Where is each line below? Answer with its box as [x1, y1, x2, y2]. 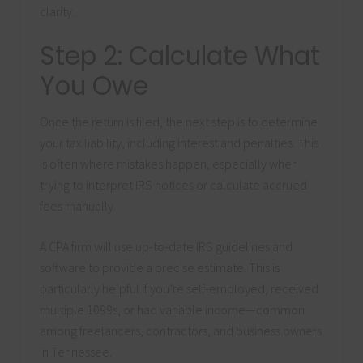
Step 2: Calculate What [40, 38, 320, 75]
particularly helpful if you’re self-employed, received [40, 280, 318, 297]
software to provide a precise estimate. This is [40, 259, 280, 276]
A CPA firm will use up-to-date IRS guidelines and [40, 238, 293, 255]
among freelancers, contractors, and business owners [40, 322, 322, 340]
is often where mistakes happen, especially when [40, 156, 298, 173]
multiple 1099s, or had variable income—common [40, 301, 305, 318]
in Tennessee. [40, 344, 112, 361]
